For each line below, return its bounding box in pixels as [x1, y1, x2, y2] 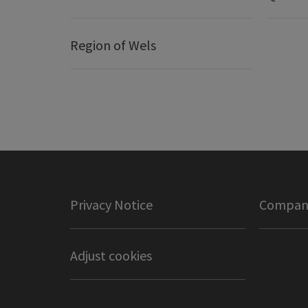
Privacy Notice [70, 196, 153, 214]
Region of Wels [70, 36, 156, 54]
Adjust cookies [70, 247, 152, 265]
